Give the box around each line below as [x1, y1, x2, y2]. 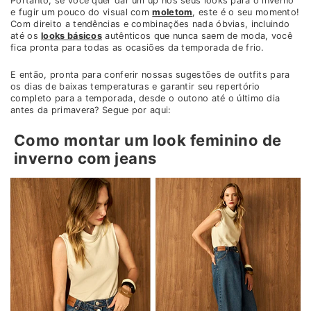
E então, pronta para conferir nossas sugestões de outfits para [10, 69, 290, 81]
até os [10, 31, 42, 42]
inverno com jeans [14, 149, 157, 168]
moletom [152, 7, 193, 18]
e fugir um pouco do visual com [10, 7, 153, 18]
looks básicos [41, 31, 103, 42]
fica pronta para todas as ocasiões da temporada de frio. [10, 42, 264, 53]
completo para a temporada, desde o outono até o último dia [10, 93, 280, 104]
